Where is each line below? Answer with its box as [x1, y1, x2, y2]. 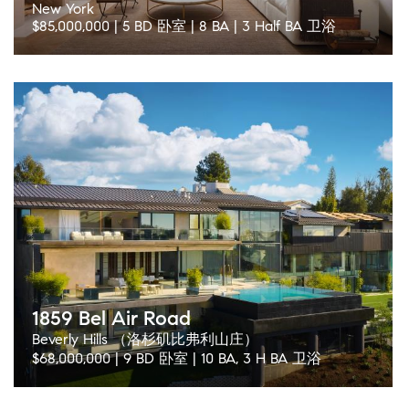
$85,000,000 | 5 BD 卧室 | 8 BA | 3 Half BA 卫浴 [32, 17, 336, 35]
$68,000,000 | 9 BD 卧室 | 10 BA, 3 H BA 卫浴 [32, 350, 321, 367]
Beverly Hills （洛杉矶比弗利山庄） [32, 330, 258, 348]
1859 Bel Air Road [32, 306, 191, 330]
